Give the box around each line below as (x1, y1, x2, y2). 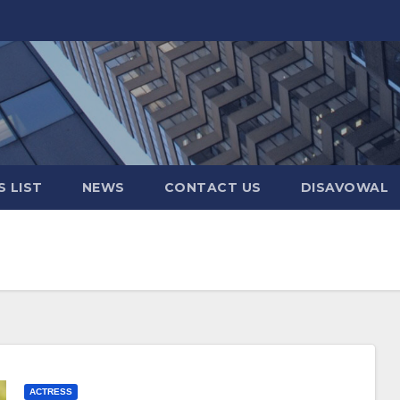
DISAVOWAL (300, 179, 388, 196)
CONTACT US (163, 179, 262, 196)
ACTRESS (29, 387, 72, 396)
